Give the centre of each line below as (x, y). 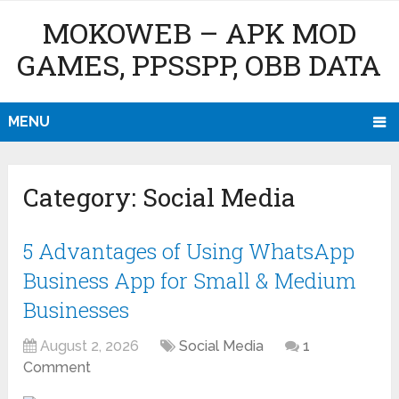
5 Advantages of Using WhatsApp (189, 252)
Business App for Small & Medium (190, 281)
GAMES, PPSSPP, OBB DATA (199, 65)
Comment (57, 368)
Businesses (77, 310)
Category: (83, 198)
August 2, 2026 (90, 346)
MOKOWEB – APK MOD (199, 33)
